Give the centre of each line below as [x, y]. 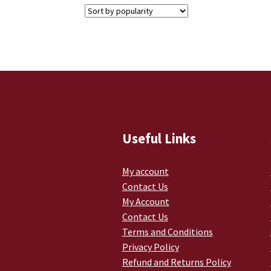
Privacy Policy [150, 247]
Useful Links [159, 139]
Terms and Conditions [167, 231]
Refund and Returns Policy [176, 262]
